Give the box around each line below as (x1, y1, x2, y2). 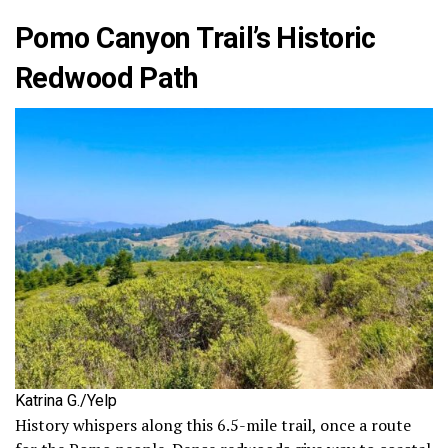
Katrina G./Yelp (15, 391, 117, 411)
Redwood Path (15, 60, 199, 95)
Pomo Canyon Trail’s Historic (15, 20, 376, 55)
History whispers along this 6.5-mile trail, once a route (15, 414, 411, 437)
